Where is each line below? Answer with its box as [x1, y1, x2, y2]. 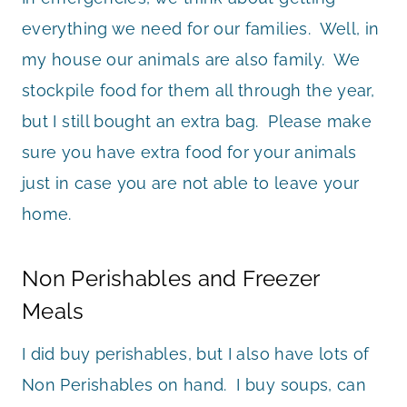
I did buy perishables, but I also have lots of [22, 344, 370, 364]
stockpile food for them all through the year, [22, 81, 375, 101]
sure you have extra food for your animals [22, 143, 357, 163]
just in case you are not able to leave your [22, 174, 360, 194]
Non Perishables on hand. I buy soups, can [22, 375, 367, 395]
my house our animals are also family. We [22, 50, 361, 70]
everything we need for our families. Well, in [22, 19, 380, 39]
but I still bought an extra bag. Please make [22, 112, 372, 132]
